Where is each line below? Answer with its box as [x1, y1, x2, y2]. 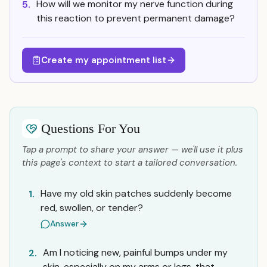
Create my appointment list [41, 54, 166, 66]
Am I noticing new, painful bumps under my [43, 246, 228, 259]
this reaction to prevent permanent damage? [36, 12, 235, 24]
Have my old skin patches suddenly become [41, 187, 232, 200]
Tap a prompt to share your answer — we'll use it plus [22, 144, 243, 156]
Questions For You [41, 121, 140, 136]
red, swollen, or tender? [41, 201, 143, 214]
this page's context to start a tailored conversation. [22, 157, 237, 169]
